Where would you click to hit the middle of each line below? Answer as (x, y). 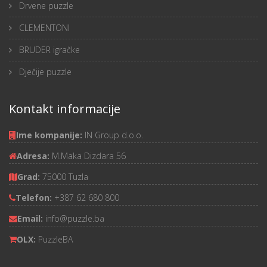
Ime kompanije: (50, 135)
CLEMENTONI (43, 28)
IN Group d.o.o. (114, 135)
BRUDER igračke (48, 50)
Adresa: (34, 156)
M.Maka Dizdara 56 (89, 156)
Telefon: (35, 198)
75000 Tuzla (65, 177)
